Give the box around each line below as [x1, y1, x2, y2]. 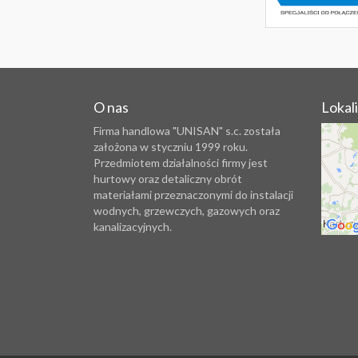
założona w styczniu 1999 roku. [93, 140, 248, 153]
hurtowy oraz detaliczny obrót [93, 172, 242, 185]
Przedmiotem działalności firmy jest [93, 156, 268, 169]
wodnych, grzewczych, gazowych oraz [93, 204, 280, 217]
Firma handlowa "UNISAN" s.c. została [93, 124, 280, 137]
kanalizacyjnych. [93, 220, 172, 233]
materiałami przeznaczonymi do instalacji [93, 188, 293, 201]
